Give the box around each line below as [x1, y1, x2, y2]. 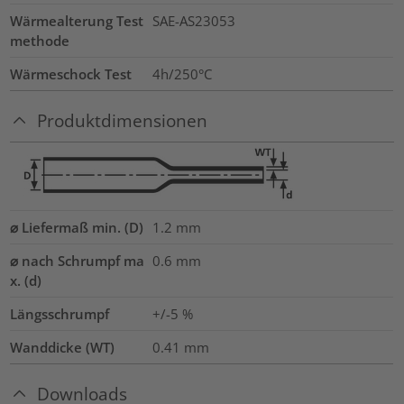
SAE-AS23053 [151, 12, 235, 31]
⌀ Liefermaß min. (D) [10, 217, 144, 236]
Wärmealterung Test [10, 12, 144, 31]
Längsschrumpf [10, 304, 110, 323]
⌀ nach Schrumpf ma [10, 251, 145, 270]
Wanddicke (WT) [10, 337, 115, 356]
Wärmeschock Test [10, 65, 133, 84]
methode [10, 32, 70, 50]
